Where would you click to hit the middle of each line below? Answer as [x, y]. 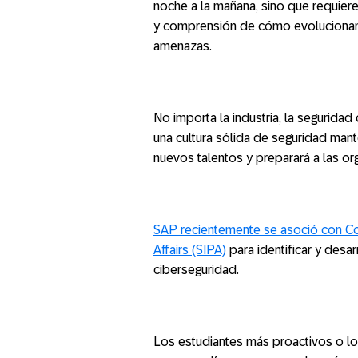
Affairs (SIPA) [190, 250]
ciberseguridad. [196, 270]
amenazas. [183, 46]
